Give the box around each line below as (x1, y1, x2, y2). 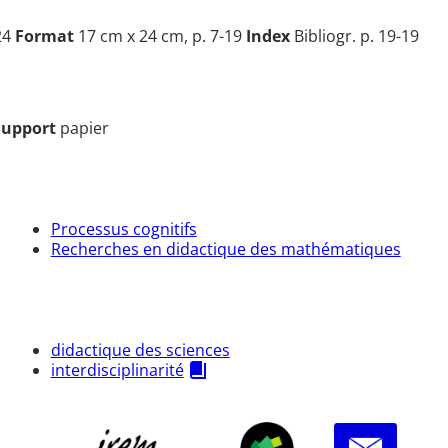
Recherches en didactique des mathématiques (50, 237, 401, 260)
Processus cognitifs (50, 217, 197, 240)
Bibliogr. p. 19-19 (290, 24, 419, 47)
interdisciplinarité (50, 359, 184, 382)
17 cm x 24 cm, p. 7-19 (74, 24, 246, 47)
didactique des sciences (50, 339, 230, 362)
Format (15, 24, 74, 47)
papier (60, 116, 109, 139)
